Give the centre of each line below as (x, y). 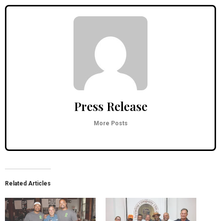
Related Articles (28, 183)
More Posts (110, 123)
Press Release (110, 106)
